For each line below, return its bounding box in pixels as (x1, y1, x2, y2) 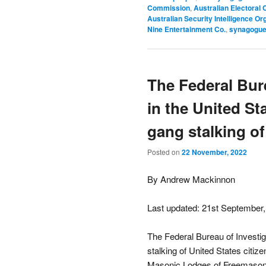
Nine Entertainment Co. (147, 23, 226, 34)
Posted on (147, 147, 182, 157)
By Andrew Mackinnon (147, 172, 235, 185)
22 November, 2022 (182, 147, 247, 158)
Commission (147, 2, 190, 13)
